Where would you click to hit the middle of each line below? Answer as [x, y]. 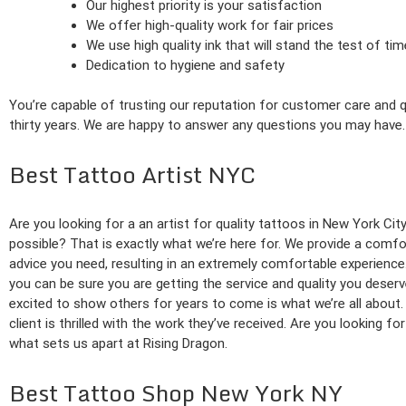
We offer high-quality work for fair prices [210, 25]
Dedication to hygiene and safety [185, 65]
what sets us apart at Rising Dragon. [118, 344]
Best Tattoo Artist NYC [132, 175]
